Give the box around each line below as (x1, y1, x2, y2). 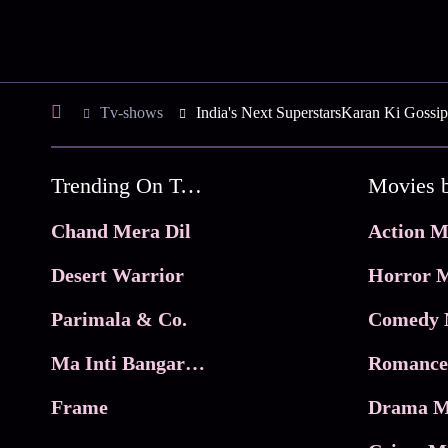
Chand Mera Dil (51, 219, 192, 242)
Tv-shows (100, 103, 164, 121)
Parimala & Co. (51, 307, 188, 330)
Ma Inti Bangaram (185, 351, 206, 374)
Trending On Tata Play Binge (180, 172, 203, 198)
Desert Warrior (51, 263, 185, 286)
